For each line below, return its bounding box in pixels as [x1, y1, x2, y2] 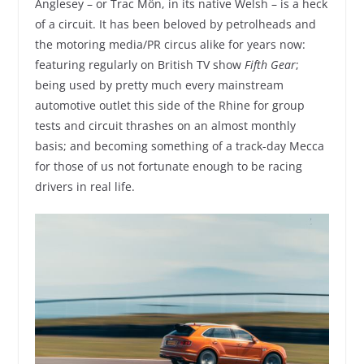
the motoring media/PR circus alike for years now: [34, 37, 305, 53]
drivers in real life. [34, 179, 135, 195]
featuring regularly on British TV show [34, 57, 245, 73]
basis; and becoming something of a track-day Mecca [34, 138, 324, 154]
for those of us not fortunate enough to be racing [34, 158, 302, 175]
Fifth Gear [244, 57, 296, 73]
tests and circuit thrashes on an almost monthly [34, 118, 296, 134]
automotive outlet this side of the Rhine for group [34, 97, 305, 114]
